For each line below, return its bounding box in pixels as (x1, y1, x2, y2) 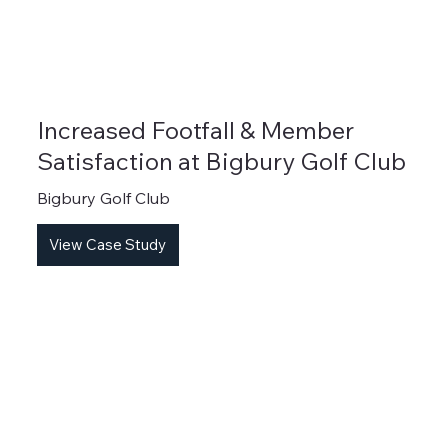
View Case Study (49, 235, 167, 255)
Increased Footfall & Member (36, 115, 354, 146)
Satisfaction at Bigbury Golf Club (36, 146, 406, 177)
